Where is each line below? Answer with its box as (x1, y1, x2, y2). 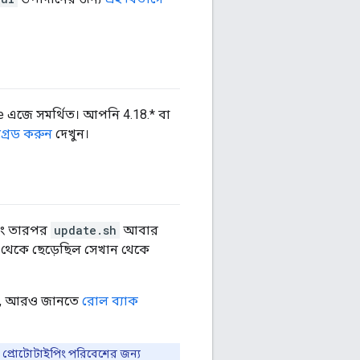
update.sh (54, 223, 117, 239)
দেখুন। (52, 126, 89, 142)
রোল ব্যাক (82, 293, 138, 309)
